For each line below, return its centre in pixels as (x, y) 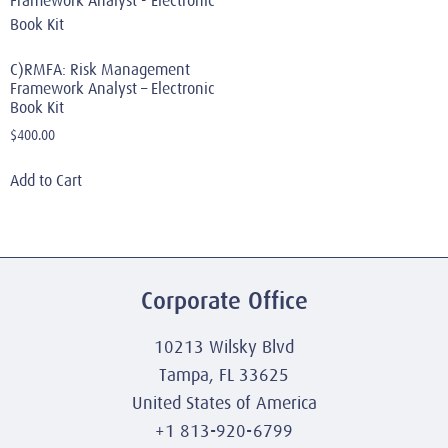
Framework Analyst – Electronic (112, 89)
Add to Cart (46, 181)
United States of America (224, 402)
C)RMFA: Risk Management (100, 70)
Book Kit (37, 108)
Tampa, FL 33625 (224, 374)
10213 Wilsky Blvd (224, 346)
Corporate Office (224, 300)
